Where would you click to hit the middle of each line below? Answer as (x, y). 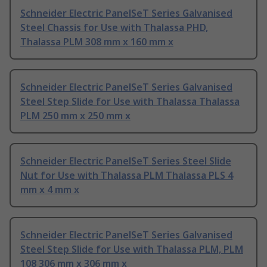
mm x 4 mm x (50, 190)
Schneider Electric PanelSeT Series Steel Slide (126, 161)
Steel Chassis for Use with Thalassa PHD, (114, 28)
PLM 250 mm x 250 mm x (75, 116)
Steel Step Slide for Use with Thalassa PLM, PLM (132, 249)
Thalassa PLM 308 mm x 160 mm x (97, 42)
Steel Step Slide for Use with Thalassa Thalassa (130, 102)
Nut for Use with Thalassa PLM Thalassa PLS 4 (127, 176)
